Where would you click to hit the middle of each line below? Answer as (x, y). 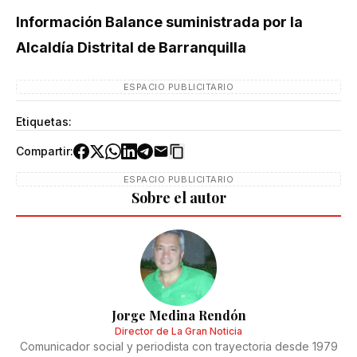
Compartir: (45, 151)
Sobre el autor (178, 198)
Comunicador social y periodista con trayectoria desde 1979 (178, 347)
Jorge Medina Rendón (178, 316)
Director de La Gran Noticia (178, 331)
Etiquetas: (44, 122)
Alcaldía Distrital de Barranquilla (131, 48)
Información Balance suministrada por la (159, 22)
